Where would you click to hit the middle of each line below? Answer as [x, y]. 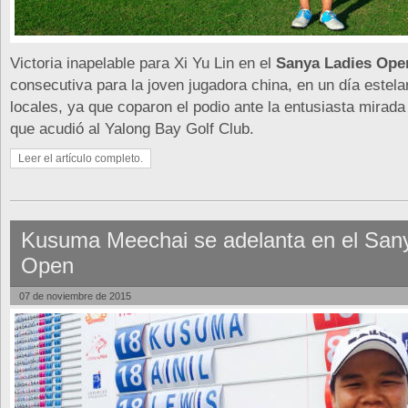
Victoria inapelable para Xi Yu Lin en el [143, 63]
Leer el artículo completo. [81, 158]
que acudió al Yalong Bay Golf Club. [132, 128]
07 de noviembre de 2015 [75, 296]
